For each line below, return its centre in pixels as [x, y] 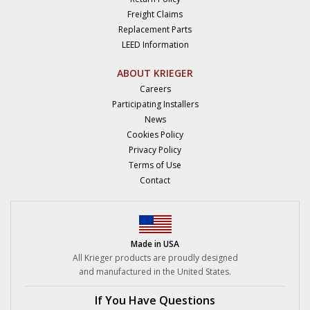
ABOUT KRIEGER [155, 73]
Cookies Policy [155, 135]
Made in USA [155, 244]
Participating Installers [155, 104]
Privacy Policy [155, 150]
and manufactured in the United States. [155, 272]
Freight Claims [155, 14]
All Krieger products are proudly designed [155, 258]
